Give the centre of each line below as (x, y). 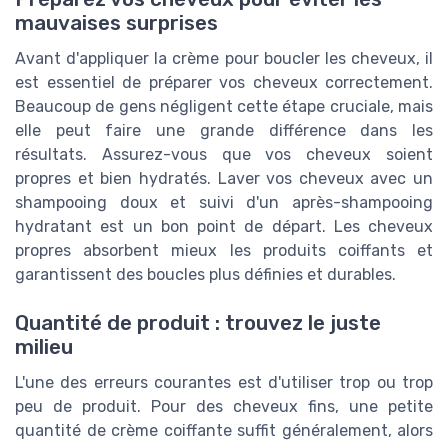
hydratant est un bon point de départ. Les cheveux (224, 226)
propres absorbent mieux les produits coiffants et (224, 250)
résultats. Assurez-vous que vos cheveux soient (224, 154)
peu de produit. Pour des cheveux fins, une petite (224, 407)
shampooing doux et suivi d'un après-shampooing (224, 202)
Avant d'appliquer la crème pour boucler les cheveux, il (224, 58)
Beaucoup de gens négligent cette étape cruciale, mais (224, 106)
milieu (44, 347)
